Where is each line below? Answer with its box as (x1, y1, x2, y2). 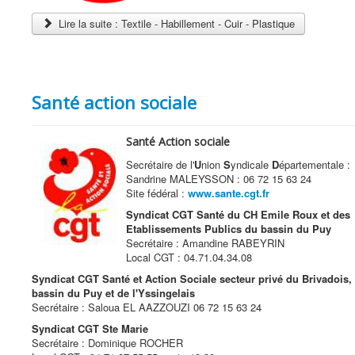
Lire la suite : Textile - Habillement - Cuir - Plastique (55, 15, 296, 31)
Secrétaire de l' (126, 157, 194, 173)
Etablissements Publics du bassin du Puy (126, 221, 331, 237)
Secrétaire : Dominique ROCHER (32, 335, 183, 351)
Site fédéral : (126, 185, 188, 201)
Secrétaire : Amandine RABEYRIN (126, 235, 300, 251)
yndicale (231, 157, 269, 173)
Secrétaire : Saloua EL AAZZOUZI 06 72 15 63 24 (32, 300, 261, 315)
